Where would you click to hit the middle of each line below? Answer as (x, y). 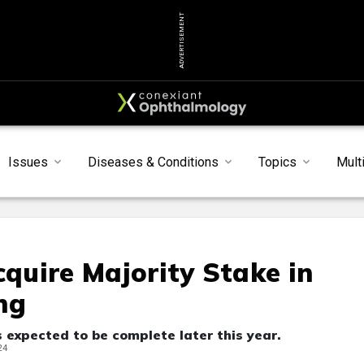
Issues (28, 162)
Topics (278, 162)
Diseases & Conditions (154, 162)
